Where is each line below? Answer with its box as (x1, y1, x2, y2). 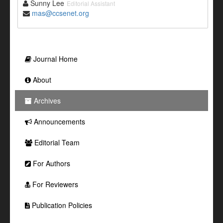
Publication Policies (30, 200, 92, 210)
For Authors (31, 158, 70, 168)
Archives (32, 95, 61, 106)
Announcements (32, 116, 85, 126)
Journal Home (31, 53, 78, 64)
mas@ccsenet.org (32, 7, 89, 18)
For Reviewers (30, 179, 78, 189)
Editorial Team (32, 137, 80, 147)
